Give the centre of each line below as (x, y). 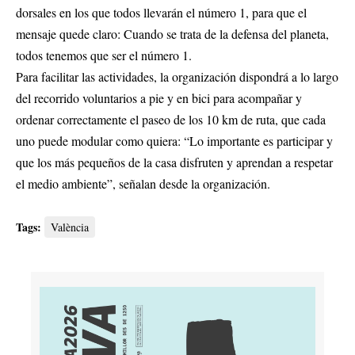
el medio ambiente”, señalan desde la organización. (143, 183)
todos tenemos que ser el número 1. (104, 55)
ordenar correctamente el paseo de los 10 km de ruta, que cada (171, 119)
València (70, 227)
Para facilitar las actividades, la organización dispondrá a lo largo (177, 76)
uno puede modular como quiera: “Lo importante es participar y (174, 140)
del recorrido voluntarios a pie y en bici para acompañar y (159, 97)
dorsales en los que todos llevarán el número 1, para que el (161, 12)
